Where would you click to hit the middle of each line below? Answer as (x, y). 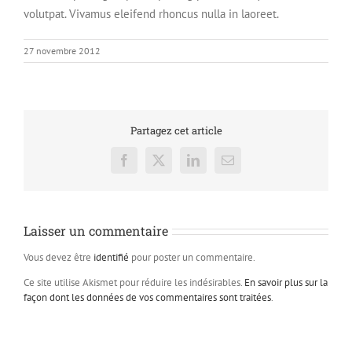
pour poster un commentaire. (192, 258)
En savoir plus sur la (286, 283)
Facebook (147, 165)
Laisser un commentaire (96, 231)
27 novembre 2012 (62, 51)
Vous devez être (59, 258)
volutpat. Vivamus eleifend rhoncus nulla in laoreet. (151, 14)
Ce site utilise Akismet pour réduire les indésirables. (134, 283)
